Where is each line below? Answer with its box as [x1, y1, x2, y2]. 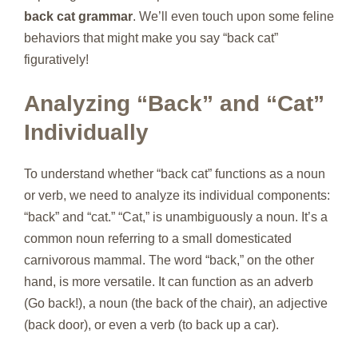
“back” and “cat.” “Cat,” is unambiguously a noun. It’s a [24, 209, 328, 224]
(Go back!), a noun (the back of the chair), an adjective [24, 296, 328, 310]
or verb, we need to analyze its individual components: [24, 188, 330, 202]
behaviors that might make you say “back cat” [24, 30, 278, 45]
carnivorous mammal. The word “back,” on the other [24, 253, 314, 267]
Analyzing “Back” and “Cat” [24, 90, 324, 116]
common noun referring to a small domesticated [24, 231, 292, 245]
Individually [24, 119, 149, 145]
